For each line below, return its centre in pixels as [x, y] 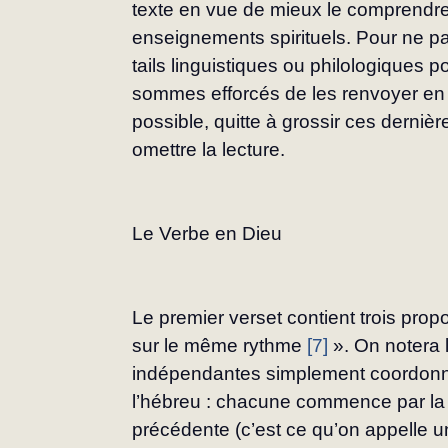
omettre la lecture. [209, 150]
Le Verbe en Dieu [207, 234]
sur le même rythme [220, 346]
